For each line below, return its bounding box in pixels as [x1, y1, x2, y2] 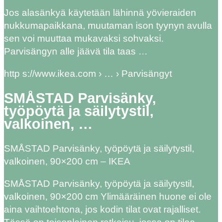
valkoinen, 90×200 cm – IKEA [4, 156, 130, 167]
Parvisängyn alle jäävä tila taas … [4, 46, 148, 56]
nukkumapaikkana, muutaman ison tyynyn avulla [4, 20, 212, 31]
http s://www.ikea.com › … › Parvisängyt [4, 68, 172, 79]
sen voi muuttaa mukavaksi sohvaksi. [4, 33, 164, 44]
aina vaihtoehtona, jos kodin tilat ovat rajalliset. [4, 204, 201, 215]
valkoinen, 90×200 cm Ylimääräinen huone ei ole [4, 191, 212, 202]
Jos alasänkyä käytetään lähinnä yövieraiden [4, 7, 196, 18]
